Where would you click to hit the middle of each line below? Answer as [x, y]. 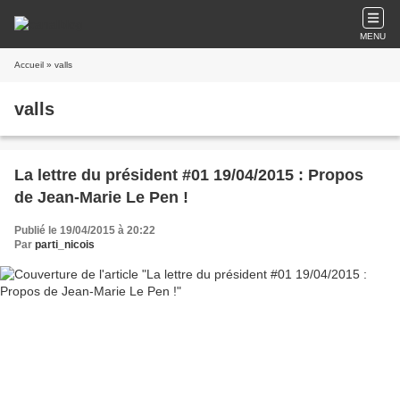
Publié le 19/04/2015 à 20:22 [85, 230]
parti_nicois [65, 245]
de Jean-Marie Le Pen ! [101, 197]
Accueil [29, 65]
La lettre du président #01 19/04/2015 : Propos [189, 175]
